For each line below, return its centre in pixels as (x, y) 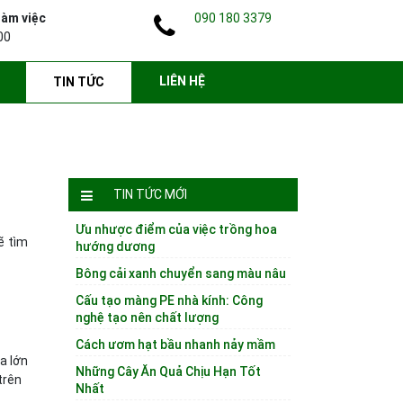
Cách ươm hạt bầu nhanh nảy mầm (175, 345)
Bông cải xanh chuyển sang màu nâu (181, 273)
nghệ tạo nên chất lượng (147, 318)
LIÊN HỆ (182, 81)
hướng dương (115, 246)
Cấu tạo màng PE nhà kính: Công (169, 300)
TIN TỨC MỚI (150, 194)
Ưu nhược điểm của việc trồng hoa (176, 229)
